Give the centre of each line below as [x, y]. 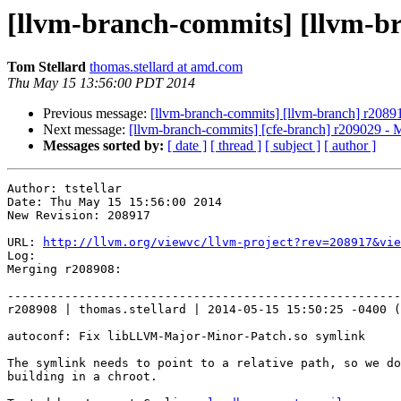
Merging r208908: [64, 269]
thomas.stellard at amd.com [166, 67]
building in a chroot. [82, 377]
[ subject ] [293, 146]
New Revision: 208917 [79, 216]
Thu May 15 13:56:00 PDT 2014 [101, 83]
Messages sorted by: [103, 146]
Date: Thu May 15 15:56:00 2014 [115, 202]
